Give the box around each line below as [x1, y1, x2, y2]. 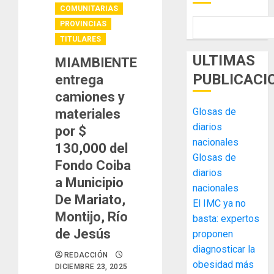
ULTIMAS [193, 52, 256, 69]
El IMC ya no [193, 198, 246, 209]
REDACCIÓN [64, 251, 108, 259]
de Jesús [55, 226, 111, 242]
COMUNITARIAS [60, 4, 118, 13]
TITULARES [60, 35, 101, 43]
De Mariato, [55, 192, 125, 207]
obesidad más [193, 259, 254, 270]
